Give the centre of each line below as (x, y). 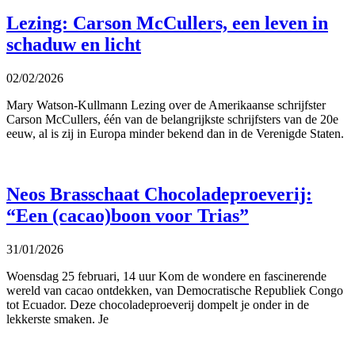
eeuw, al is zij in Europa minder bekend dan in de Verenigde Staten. (175, 134)
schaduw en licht (74, 45)
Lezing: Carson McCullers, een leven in (167, 23)
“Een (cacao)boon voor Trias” (128, 216)
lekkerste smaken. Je (57, 319)
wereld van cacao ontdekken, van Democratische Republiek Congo (175, 291)
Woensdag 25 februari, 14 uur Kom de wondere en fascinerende (166, 277)
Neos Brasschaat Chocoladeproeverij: (159, 195)
